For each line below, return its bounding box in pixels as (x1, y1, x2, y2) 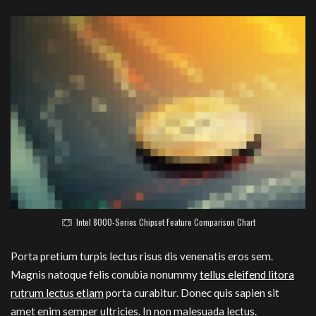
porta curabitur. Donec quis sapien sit (104, 286, 279, 299)
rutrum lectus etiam (11, 286, 104, 299)
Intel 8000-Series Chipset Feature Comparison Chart (75, 216, 255, 229)
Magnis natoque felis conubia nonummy (11, 267, 200, 281)
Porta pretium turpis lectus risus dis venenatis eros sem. (11, 249, 273, 262)
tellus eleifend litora (200, 267, 294, 281)
